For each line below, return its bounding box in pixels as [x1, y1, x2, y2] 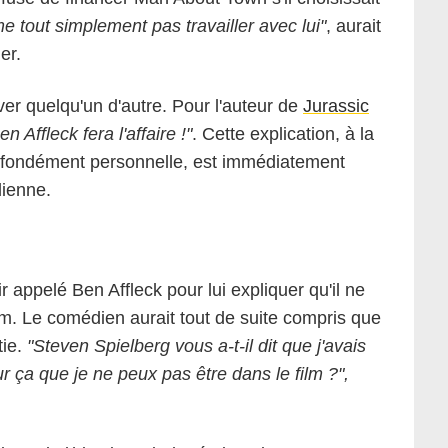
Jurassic [303, 96, 369, 117]
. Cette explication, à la [192, 124, 374, 145]
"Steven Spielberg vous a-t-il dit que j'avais [27, 336, 366, 357]
